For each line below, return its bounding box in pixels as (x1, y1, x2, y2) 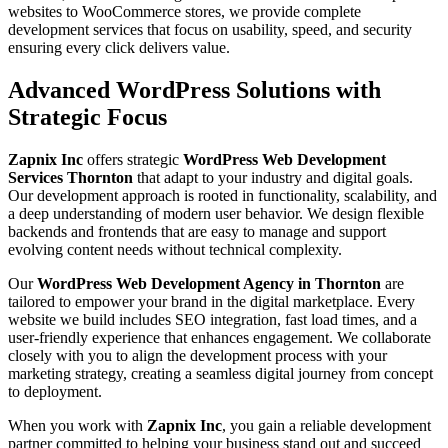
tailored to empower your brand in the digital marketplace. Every (8, 292, 415, 310)
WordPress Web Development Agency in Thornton (37, 274, 381, 292)
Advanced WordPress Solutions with (8, 76, 381, 103)
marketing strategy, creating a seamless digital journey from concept (8, 364, 433, 382)
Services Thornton (8, 168, 133, 186)
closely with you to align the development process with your (8, 346, 387, 364)
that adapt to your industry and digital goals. (133, 168, 413, 186)
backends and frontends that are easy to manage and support (8, 222, 386, 240)
